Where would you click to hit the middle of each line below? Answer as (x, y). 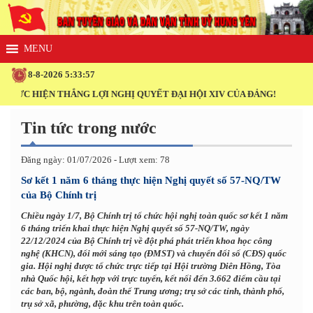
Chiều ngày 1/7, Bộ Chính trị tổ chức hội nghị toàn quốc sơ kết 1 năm (154, 215)
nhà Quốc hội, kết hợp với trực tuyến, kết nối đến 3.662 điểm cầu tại (151, 278)
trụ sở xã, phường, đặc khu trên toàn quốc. (102, 303)
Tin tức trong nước (89, 128)
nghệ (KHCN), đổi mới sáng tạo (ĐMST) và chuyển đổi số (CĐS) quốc (154, 253)
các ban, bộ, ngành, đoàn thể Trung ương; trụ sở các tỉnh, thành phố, (153, 291)
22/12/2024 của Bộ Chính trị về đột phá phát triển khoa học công (147, 240)
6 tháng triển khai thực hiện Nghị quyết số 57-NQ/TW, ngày (135, 228)
